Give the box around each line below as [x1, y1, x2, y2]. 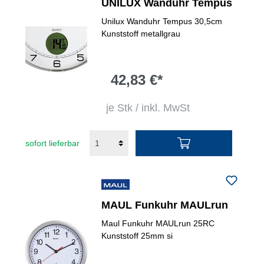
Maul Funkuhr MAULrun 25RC [101, 219, 215, 228]
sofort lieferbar [25, 138, 80, 148]
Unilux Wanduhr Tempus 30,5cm [101, 16, 223, 26]
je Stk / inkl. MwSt [106, 102, 190, 114]
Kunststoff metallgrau [101, 29, 181, 38]
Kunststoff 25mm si [101, 231, 173, 240]
